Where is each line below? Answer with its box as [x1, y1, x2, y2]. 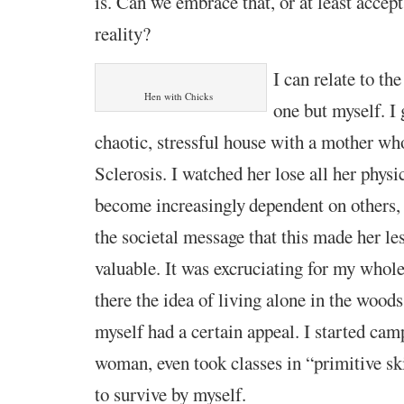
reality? [94, 20, 151, 46]
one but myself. [272, 96, 390, 123]
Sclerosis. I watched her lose [94, 160, 309, 186]
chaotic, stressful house [94, 128, 271, 154]
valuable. [94, 254, 165, 280]
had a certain [147, 317, 243, 344]
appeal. [242, 317, 304, 344]
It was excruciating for [164, 254, 333, 280]
